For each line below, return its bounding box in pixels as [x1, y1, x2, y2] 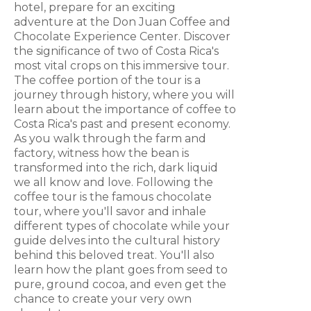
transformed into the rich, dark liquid [14, 161, 218, 175]
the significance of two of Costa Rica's [14, 44, 219, 58]
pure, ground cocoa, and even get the [14, 278, 226, 292]
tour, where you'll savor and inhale [14, 205, 206, 219]
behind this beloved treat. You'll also [14, 249, 215, 262]
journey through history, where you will [14, 88, 235, 102]
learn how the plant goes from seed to [14, 263, 228, 277]
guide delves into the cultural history [14, 234, 220, 248]
